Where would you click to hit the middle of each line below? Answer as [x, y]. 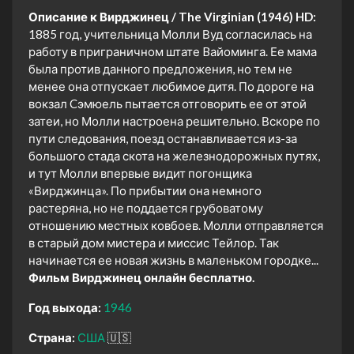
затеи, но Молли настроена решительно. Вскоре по [174, 121]
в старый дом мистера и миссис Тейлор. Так [154, 242]
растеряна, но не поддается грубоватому [146, 207]
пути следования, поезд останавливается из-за [163, 138]
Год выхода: [65, 307]
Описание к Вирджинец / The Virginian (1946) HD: [172, 16]
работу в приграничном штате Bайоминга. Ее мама [173, 51]
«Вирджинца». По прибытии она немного [145, 190]
